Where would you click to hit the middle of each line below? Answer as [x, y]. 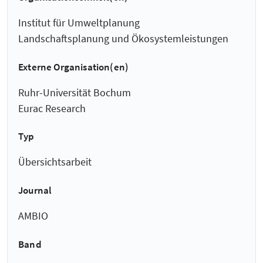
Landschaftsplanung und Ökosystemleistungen [123, 39]
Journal [35, 190]
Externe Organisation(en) [74, 67]
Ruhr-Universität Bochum [75, 92]
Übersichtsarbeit [55, 162]
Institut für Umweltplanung [79, 23]
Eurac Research [52, 108]
